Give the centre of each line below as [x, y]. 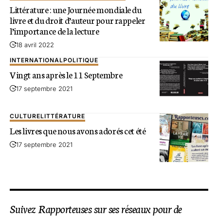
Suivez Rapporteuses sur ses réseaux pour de [96, 209]
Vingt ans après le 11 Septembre [66, 74]
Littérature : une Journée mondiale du [76, 9]
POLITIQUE [81, 60]
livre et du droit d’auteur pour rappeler [78, 20]
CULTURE [25, 116]
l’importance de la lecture [54, 31]
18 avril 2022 [35, 45]
